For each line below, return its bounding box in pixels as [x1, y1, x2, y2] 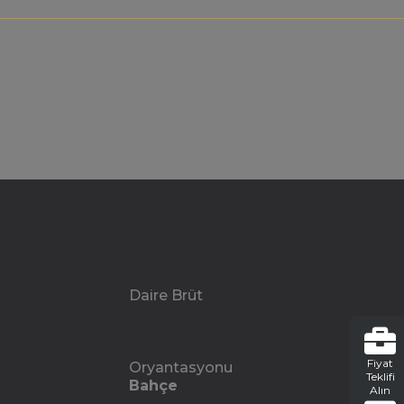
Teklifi [365, 370, 395, 383]
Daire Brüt [128, 287, 203, 304]
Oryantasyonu [128, 359, 233, 376]
